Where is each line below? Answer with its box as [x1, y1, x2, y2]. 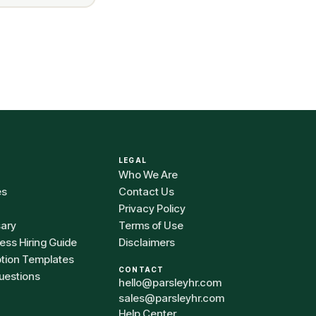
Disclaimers [119, 236, 175, 249]
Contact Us [119, 185, 174, 198]
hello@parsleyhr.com [119, 276, 221, 289]
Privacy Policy [119, 202, 186, 215]
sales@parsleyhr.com [119, 291, 224, 305]
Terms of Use [119, 219, 183, 232]
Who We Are [119, 168, 178, 181]
